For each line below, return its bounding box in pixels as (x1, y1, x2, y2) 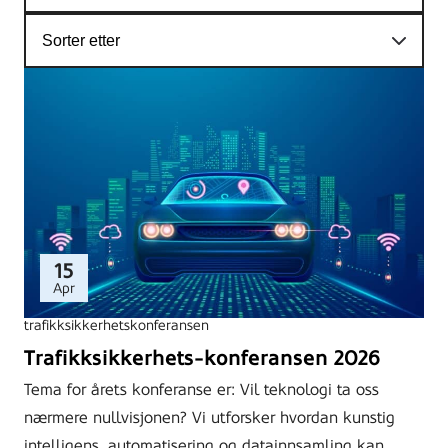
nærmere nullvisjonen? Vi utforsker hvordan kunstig (24, 408, 395, 427)
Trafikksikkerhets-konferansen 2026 (24, 346, 380, 370)
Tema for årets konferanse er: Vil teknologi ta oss (24, 380, 379, 399)
